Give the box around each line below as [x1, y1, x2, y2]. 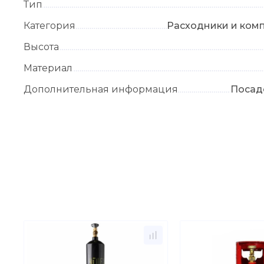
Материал [24, 62, 72, 74]
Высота [24, 41, 59, 53]
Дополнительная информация [24, 84, 178, 95]
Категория [24, 20, 75, 32]
